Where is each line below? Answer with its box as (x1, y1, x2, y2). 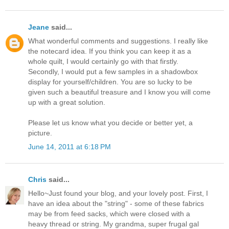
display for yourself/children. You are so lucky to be (28, 77, 192, 86)
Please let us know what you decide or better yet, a (28, 118, 193, 127)
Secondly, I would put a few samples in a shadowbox (28, 67, 198, 76)
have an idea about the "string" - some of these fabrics (28, 199, 204, 208)
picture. (28, 128, 52, 137)
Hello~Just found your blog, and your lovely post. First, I (28, 189, 208, 198)
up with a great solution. (28, 98, 105, 106)
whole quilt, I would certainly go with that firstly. (28, 57, 178, 65)
